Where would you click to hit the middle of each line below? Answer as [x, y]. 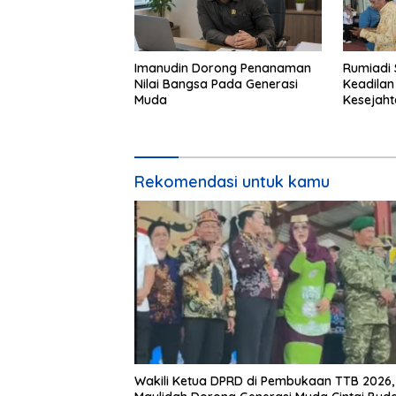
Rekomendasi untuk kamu [232, 181]
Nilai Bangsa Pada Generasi [216, 84]
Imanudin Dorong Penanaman [223, 68]
